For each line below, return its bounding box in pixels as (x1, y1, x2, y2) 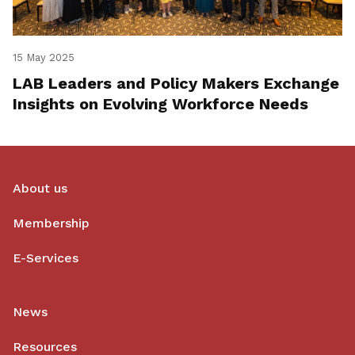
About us (13, 181, 67, 197)
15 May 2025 (13, 52, 74, 64)
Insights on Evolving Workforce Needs (13, 94, 308, 114)
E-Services (13, 250, 78, 266)
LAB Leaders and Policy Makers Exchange (13, 74, 339, 94)
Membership (13, 216, 90, 231)
